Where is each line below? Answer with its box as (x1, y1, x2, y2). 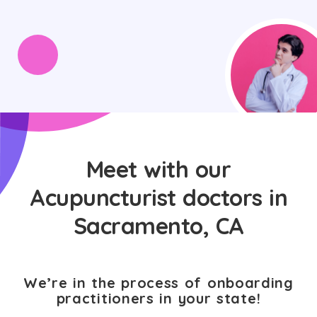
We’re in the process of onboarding (23, 274, 294, 292)
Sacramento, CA (73, 212, 244, 240)
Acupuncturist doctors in (30, 183, 287, 212)
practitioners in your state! (56, 289, 261, 307)
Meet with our (86, 155, 231, 183)
